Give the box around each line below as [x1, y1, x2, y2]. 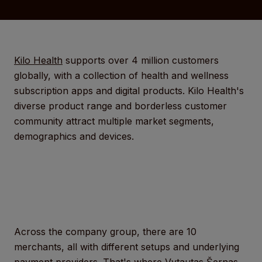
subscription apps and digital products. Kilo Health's [14, 85, 244, 96]
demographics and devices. [14, 130, 134, 142]
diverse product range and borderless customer [14, 100, 227, 112]
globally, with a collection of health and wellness [14, 70, 229, 81]
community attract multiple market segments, [14, 115, 214, 127]
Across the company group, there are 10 [14, 226, 196, 237]
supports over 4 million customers [63, 54, 219, 66]
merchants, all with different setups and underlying [14, 241, 239, 253]
